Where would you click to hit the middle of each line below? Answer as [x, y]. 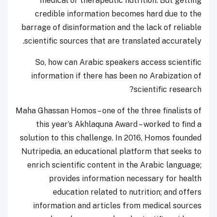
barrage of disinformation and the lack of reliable [111, 27]
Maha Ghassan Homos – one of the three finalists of [108, 110]
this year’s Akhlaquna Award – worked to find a [119, 124]
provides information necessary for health [125, 178]
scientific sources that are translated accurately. [113, 41]
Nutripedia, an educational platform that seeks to [111, 151]
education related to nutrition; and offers [127, 192]
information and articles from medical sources [117, 205]
